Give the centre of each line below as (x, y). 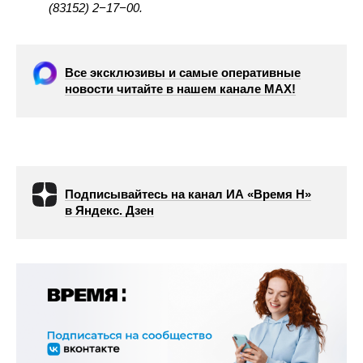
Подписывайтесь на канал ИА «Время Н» (188, 194)
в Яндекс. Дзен (109, 210)
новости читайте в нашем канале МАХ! (180, 89)
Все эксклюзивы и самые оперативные (183, 73)
